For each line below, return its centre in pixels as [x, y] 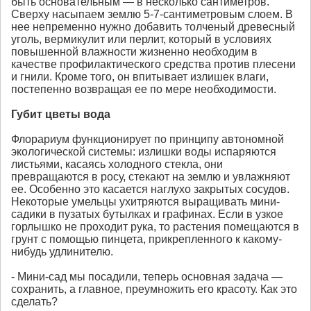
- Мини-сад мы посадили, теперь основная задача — [147, 277]
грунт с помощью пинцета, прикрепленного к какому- [146, 239]
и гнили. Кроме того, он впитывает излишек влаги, [140, 77]
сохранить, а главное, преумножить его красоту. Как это [154, 289]
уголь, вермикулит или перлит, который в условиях [141, 40]
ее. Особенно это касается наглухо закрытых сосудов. [150, 190]
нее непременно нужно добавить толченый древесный [153, 27]
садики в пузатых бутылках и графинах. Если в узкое [147, 215]
